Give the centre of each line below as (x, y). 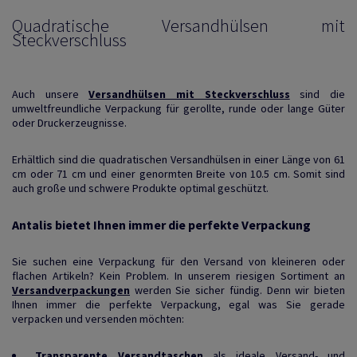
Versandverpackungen (71, 290)
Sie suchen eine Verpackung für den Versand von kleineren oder (178, 261)
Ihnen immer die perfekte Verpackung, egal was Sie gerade (178, 304)
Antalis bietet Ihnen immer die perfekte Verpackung (161, 224)
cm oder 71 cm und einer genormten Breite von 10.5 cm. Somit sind (178, 173)
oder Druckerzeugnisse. (69, 122)
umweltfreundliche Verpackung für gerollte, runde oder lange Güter (178, 108)
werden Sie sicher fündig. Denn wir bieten (237, 290)
